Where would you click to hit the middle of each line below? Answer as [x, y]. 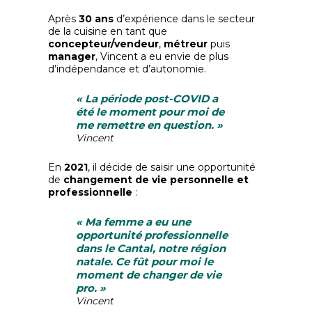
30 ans [96, 19]
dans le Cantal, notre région [151, 248]
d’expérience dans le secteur [185, 19]
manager [72, 56]
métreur [186, 44]
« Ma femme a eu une [134, 222]
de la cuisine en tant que [108, 31]
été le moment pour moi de [150, 112]
